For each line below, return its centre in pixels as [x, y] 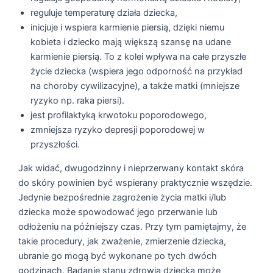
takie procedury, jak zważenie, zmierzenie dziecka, [122, 241]
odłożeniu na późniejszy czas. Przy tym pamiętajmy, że [133, 226]
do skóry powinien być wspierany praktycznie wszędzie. [136, 183]
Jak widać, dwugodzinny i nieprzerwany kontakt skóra [131, 168]
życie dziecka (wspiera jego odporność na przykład [137, 72]
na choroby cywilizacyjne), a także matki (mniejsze [135, 86]
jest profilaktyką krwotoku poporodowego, [119, 115]
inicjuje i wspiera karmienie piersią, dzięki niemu [128, 28]
